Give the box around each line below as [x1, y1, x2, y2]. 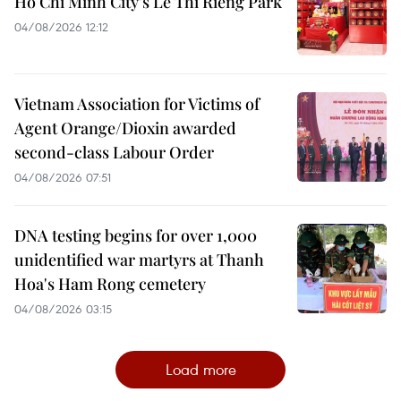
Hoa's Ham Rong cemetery [14, 273, 206, 294]
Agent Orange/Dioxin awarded [14, 117, 236, 139]
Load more [165, 359, 236, 380]
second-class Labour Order [14, 141, 214, 163]
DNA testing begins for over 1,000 [14, 225, 257, 246]
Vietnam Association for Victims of [14, 93, 260, 115]
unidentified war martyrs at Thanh [14, 249, 264, 270]
